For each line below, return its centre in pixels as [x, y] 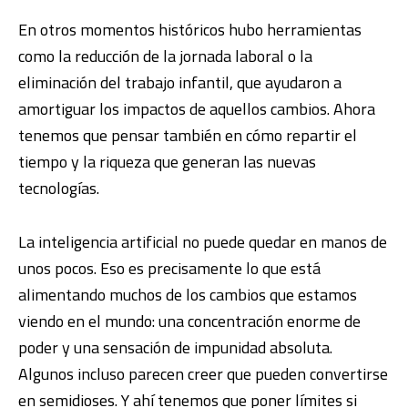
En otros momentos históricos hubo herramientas [190, 30]
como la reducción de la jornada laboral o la [165, 56]
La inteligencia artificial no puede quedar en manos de [203, 242]
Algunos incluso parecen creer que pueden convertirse [203, 374]
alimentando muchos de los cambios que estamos [188, 295]
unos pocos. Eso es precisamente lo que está [169, 268]
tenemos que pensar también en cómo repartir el [188, 135]
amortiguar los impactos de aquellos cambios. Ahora [197, 109]
